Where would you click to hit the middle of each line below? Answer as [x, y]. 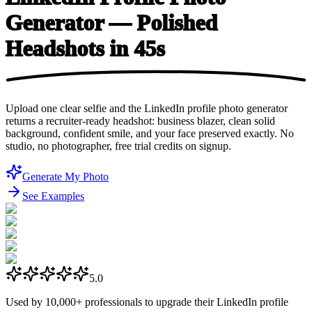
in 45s [138, 48]
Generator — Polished [112, 23]
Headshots [55, 48]
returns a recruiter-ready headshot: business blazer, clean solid [140, 120]
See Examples [53, 196]
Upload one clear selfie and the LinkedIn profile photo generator [147, 108]
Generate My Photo [65, 176]
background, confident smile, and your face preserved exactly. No [150, 133]
